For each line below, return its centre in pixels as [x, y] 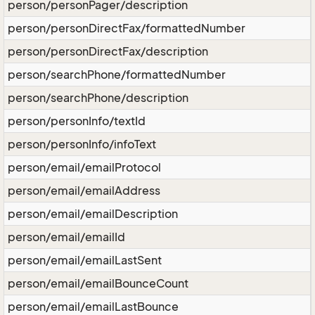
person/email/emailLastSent [85, 260]
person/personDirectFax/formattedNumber [127, 28]
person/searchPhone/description [98, 98]
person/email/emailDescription [93, 214]
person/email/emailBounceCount [98, 283]
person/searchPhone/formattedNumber [117, 75]
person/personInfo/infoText [82, 144]
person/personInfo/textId [77, 121]
